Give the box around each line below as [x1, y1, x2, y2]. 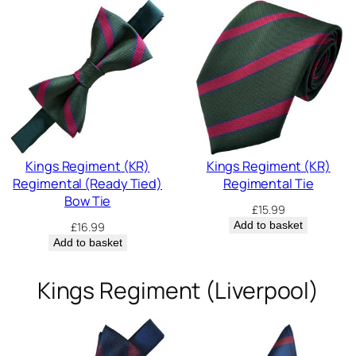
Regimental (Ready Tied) [13, 175, 163, 193]
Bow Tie [64, 192, 111, 211]
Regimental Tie [222, 175, 314, 193]
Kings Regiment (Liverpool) [37, 275, 319, 307]
